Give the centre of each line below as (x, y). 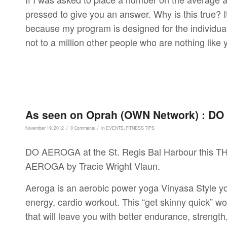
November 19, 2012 (45, 128)
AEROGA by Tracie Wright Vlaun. (93, 165)
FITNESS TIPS (140, 128)
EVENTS (115, 128)
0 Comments (83, 128)
